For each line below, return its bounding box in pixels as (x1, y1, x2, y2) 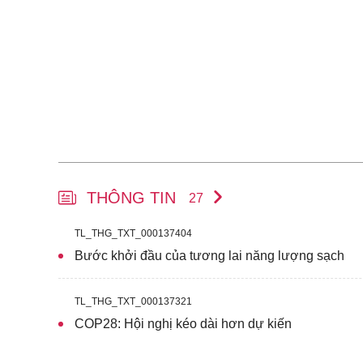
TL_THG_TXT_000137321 (75, 296, 192, 307)
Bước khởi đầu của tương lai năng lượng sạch (75, 249, 344, 263)
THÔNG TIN (87, 189, 181, 207)
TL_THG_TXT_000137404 (75, 228, 192, 239)
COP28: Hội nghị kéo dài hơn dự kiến (75, 317, 292, 331)
